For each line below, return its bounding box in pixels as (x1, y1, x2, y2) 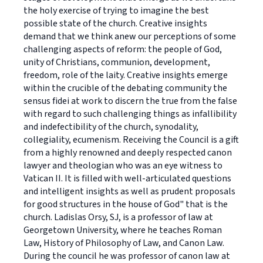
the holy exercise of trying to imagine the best (23, 4, 209, 17)
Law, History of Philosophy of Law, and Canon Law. (23, 237, 224, 249)
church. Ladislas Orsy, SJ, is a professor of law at (23, 211, 213, 224)
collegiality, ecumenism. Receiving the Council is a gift (23, 133, 239, 146)
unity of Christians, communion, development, (23, 56, 210, 69)
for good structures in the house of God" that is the (23, 198, 228, 211)
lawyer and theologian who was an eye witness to (23, 159, 222, 172)
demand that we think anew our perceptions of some (23, 30, 236, 43)
